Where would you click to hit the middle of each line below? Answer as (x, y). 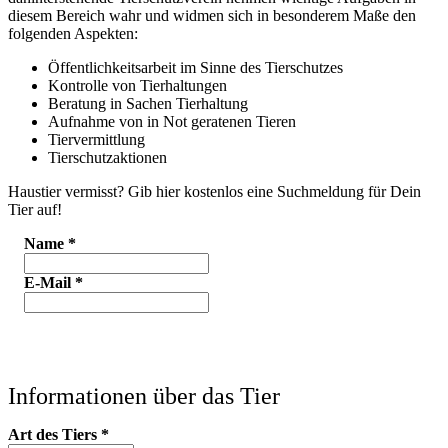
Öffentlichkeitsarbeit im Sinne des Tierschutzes (195, 67)
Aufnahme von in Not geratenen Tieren (172, 121)
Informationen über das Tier (144, 395)
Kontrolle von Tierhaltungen (137, 85)
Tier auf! (35, 209)
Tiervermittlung (96, 139)
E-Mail (49, 282)
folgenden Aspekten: (73, 33)
